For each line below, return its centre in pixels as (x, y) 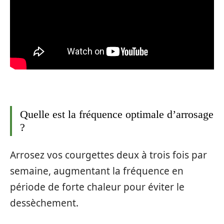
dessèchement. (44, 203)
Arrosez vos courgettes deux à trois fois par (108, 155)
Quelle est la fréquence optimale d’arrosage (117, 114)
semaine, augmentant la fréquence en (97, 171)
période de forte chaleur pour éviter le (97, 187)
